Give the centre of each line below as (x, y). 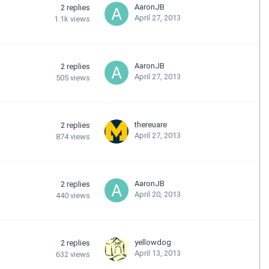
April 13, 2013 (158, 253)
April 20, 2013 (158, 194)
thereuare (151, 124)
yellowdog (153, 242)
